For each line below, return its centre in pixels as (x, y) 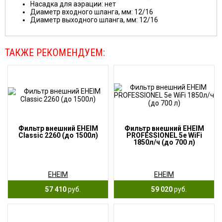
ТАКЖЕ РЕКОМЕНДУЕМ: (55, 53)
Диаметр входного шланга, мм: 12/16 (92, 12)
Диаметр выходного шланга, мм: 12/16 (94, 20)
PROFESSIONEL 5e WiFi (164, 135)
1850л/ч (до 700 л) (164, 142)
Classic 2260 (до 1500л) (58, 135)
